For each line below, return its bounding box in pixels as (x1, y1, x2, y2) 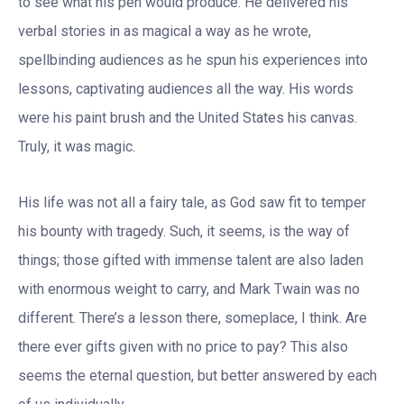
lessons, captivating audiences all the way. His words (18, 80, 353, 97)
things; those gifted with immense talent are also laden (18, 252, 363, 269)
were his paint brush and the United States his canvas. (18, 109, 357, 126)
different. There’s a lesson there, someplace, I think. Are (18, 309, 367, 326)
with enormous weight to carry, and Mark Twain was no (18, 280, 360, 298)
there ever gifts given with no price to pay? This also (18, 338, 348, 355)
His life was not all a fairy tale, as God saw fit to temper (18, 194, 366, 211)
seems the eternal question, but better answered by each (18, 367, 377, 384)
